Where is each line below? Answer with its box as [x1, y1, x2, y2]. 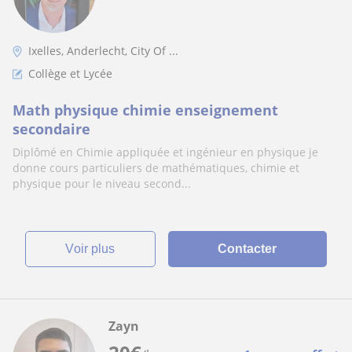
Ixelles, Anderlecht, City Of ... [28, 43, 178, 58]
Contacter [218, 242, 277, 255]
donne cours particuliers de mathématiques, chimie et [13, 160, 299, 175]
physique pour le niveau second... [13, 176, 191, 191]
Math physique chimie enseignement [13, 101, 278, 119]
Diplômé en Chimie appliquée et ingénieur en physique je [13, 145, 318, 159]
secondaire [13, 119, 90, 138]
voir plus [74, 242, 115, 255]
